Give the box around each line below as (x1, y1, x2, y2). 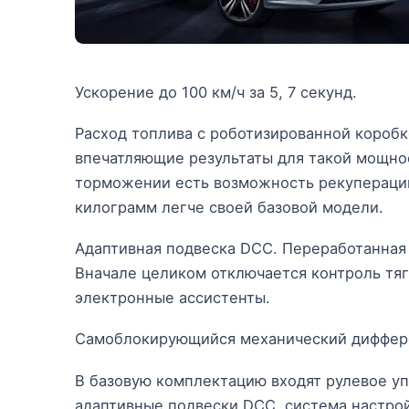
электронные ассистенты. (75, 288, 270, 308)
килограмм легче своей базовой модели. (75, 198, 383, 217)
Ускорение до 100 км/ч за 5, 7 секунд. (75, 83, 357, 102)
